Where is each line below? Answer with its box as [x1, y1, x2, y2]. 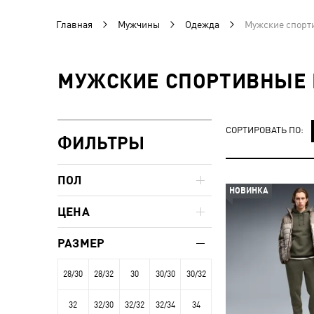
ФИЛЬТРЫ [57, 132, 144, 153]
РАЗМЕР [57, 236, 105, 250]
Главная [56, 19, 93, 30]
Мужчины [118, 19, 160, 30]
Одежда [185, 19, 219, 30]
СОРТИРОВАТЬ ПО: [226, 124, 303, 135]
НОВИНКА [229, 186, 268, 196]
